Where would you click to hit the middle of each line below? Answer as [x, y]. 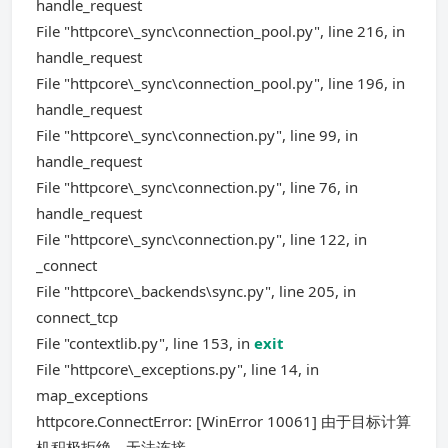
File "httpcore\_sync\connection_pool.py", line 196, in [220, 83]
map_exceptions [92, 395]
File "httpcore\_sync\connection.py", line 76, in [197, 187]
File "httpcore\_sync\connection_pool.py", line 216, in [220, 31]
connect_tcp [77, 317]
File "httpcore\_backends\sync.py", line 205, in [196, 291]
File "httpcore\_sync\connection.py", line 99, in [197, 135]
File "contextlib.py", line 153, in [145, 343]
